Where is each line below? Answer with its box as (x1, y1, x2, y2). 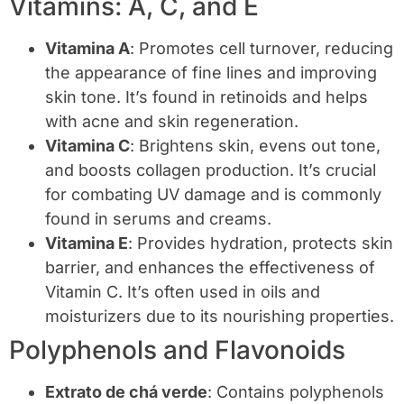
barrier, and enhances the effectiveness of (45, 258, 375, 277)
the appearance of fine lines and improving (45, 63, 377, 82)
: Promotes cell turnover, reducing (130, 39, 393, 58)
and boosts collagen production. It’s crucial (45, 161, 376, 179)
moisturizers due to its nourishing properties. (45, 307, 394, 326)
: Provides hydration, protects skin (128, 234, 393, 252)
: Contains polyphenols (207, 382, 384, 401)
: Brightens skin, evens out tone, (130, 136, 381, 155)
